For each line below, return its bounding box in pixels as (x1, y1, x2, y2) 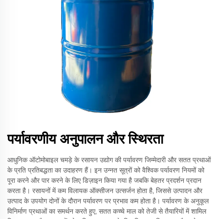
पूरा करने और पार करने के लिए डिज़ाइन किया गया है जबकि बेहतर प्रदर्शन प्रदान (7, 176, 201, 185)
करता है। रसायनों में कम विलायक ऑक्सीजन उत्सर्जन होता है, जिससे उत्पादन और (7, 186, 202, 195)
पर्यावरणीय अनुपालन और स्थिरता (7, 131, 163, 147)
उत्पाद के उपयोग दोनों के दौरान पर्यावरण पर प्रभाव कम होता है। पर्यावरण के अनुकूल (7, 197, 209, 205)
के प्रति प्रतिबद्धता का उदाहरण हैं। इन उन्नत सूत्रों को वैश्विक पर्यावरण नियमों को (7, 166, 204, 175)
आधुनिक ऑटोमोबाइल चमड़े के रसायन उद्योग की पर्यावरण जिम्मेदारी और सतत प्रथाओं (7, 155, 211, 164)
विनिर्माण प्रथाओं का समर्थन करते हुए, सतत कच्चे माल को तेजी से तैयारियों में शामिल (7, 207, 206, 216)
